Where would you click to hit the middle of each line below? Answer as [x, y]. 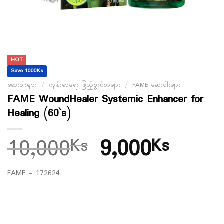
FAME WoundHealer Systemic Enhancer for [105, 99]
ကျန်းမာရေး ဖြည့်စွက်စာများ [84, 85]
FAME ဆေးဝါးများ [156, 85]
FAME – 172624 [34, 173]
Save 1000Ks [27, 71]
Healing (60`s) [39, 113]
